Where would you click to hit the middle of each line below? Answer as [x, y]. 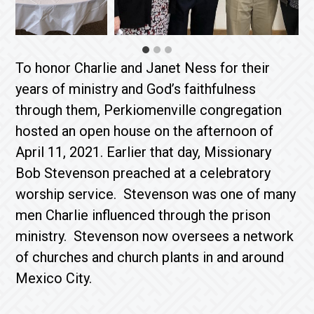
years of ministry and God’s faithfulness [136, 89]
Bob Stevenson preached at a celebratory [143, 173]
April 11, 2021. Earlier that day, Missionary [144, 152]
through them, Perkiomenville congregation [149, 110]
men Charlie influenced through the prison [143, 215]
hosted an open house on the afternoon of [145, 131]
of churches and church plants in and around [150, 257]
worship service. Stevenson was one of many [156, 194]
